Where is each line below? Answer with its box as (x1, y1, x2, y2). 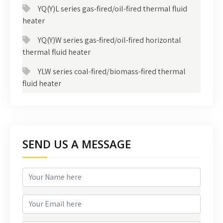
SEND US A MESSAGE (22, 136, 131, 151)
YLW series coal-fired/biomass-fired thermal (38, 66, 186, 77)
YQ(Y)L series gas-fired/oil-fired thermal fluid (38, 3, 187, 14)
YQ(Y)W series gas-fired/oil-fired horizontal (38, 34, 181, 45)
